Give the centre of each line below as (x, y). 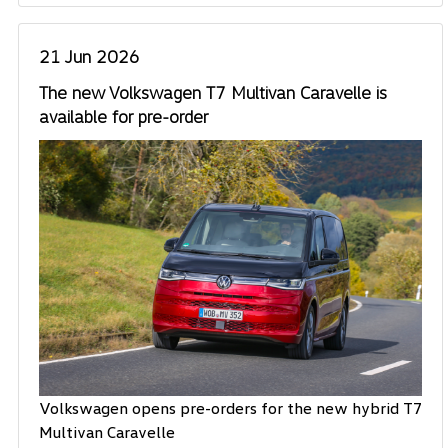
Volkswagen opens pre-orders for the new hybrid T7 (230, 407)
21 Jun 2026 (89, 56)
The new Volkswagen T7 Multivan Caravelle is (213, 92)
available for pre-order (123, 116)
